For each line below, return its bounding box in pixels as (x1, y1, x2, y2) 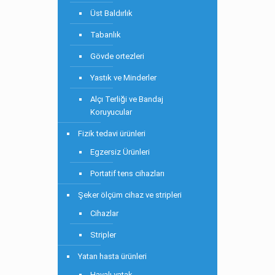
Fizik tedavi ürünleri (78, 129, 145, 138)
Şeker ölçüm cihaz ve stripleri (78, 190, 182, 199)
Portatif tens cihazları (90, 169, 165, 178)
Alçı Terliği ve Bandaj (90, 95, 163, 104)
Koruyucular (90, 107, 132, 117)
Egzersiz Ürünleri (90, 147, 150, 157)
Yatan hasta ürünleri (78, 252, 147, 261)
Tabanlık (90, 30, 121, 39)
